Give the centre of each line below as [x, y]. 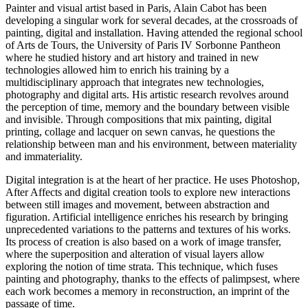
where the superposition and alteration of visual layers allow [135, 254]
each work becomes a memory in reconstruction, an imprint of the [147, 291]
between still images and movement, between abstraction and [137, 205]
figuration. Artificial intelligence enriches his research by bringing [147, 217]
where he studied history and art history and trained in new [132, 58]
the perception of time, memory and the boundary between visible [147, 107]
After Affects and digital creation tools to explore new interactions [148, 192]
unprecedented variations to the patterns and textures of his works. [148, 230]
